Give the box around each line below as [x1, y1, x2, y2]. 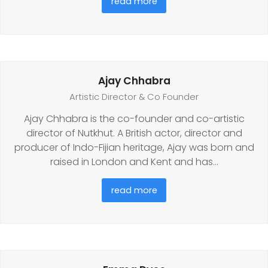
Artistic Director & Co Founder [69, 90, 199, 103]
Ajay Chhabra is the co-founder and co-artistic [23, 111, 245, 126]
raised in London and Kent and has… [50, 154, 218, 169]
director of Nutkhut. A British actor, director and [26, 126, 242, 140]
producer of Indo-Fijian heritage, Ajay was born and [14, 140, 254, 154]
